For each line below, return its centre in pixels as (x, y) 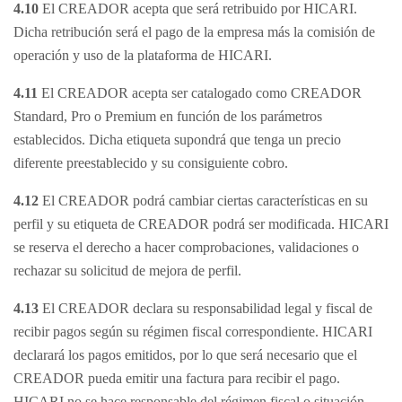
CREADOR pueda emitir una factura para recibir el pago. (177, 378)
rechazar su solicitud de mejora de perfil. (127, 271)
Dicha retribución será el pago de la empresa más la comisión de (194, 32)
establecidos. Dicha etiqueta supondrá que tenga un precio (177, 140)
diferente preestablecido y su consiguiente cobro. (151, 163)
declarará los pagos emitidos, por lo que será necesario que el (185, 355)
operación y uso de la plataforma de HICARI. (143, 55)
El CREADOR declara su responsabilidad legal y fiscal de (205, 308)
